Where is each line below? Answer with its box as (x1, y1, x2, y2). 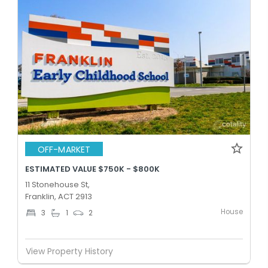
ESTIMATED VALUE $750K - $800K (25, 163, 160, 175)
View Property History (26, 245, 113, 257)
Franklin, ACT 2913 (25, 191, 92, 202)
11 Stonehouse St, (25, 179, 90, 190)
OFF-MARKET (38, 143, 90, 156)
